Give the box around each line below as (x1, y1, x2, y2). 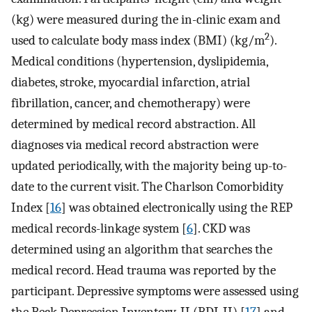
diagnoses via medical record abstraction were (11, 137, 258, 153)
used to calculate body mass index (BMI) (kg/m (11, 33, 265, 49)
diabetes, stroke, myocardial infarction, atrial (11, 75, 250, 91)
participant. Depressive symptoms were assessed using (11, 283, 299, 299)
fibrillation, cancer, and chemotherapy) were (11, 95, 250, 111)
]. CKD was (193, 221, 250, 237)
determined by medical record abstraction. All (11, 116, 256, 132)
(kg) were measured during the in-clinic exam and (11, 12, 281, 28)
